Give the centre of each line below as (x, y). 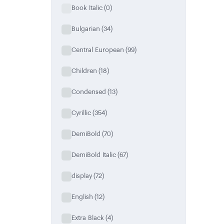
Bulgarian (86, 29)
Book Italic (87, 8)
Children (84, 71)
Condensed (89, 92)
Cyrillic (81, 113)
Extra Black (88, 218)
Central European (98, 50)
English (82, 197)
